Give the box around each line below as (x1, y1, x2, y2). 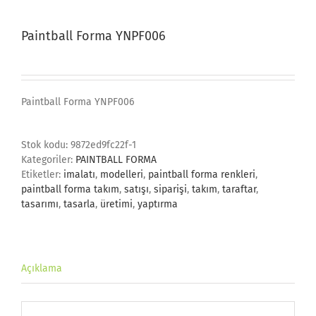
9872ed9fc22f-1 (71, 139, 136, 152)
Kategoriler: (21, 154, 75, 166)
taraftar (222, 183, 256, 196)
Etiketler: (21, 169, 63, 181)
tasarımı (21, 198, 59, 211)
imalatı (63, 169, 95, 181)
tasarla (63, 198, 95, 211)
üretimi (100, 198, 133, 211)
